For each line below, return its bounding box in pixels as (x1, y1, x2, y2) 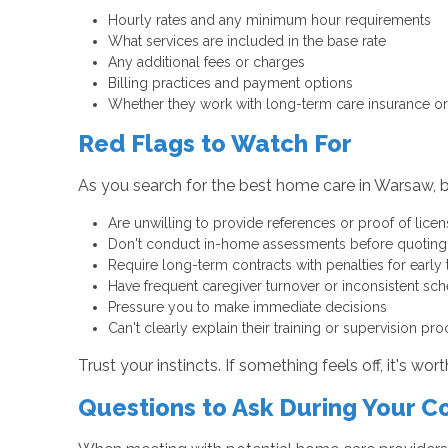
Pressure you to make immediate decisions (107, 299, 387, 316)
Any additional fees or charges (107, 54, 305, 71)
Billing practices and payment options (107, 75, 353, 92)
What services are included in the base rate (107, 33, 386, 50)
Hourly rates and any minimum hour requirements (107, 12, 431, 29)
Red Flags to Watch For (77, 129, 352, 159)
